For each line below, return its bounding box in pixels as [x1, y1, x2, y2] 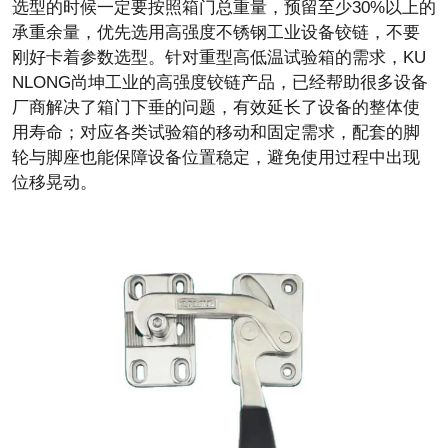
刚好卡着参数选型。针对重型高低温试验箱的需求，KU [12, 48, 426, 68]
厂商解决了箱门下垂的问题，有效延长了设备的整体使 [12, 98, 420, 118]
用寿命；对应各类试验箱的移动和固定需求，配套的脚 [12, 123, 420, 143]
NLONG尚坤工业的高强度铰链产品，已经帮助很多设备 [12, 73, 428, 93]
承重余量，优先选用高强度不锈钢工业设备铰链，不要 [12, 23, 420, 43]
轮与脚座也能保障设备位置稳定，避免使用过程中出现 [12, 148, 420, 168]
